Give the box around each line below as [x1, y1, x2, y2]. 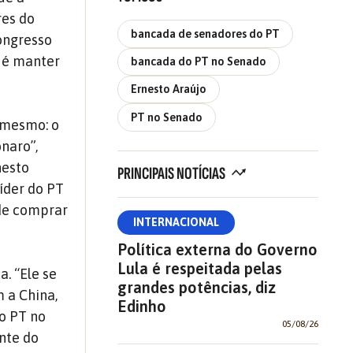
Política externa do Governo [117, 240, 318, 258]
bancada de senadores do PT [130, 27, 280, 40]
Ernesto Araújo [130, 83, 206, 96]
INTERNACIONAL [132, 215, 219, 229]
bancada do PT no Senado [130, 54, 266, 68]
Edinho [117, 296, 166, 315]
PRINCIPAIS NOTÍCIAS [117, 162, 228, 184]
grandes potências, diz [117, 277, 276, 296]
